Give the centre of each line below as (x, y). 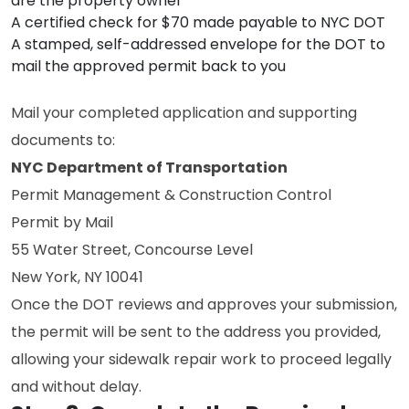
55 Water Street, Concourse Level (132, 250)
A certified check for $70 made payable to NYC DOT (198, 22)
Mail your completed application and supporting (184, 113)
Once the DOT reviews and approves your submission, (204, 304)
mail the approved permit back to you (148, 66)
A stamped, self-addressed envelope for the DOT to (198, 44)
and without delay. (76, 387)
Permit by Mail (62, 222)
